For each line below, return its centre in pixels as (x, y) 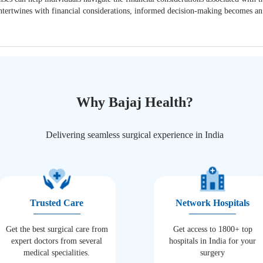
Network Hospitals (213, 203)
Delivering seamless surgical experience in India (134, 134)
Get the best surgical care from (57, 229)
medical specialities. (57, 252)
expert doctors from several (57, 241)
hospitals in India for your (213, 241)
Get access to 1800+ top (213, 229)
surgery (213, 252)
